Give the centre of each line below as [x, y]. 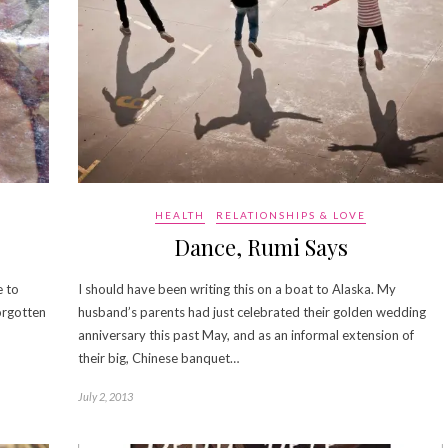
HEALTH [180, 214]
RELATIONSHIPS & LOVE [291, 214]
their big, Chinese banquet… [158, 357]
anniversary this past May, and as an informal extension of [246, 334]
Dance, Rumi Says [260, 246]
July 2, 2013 [105, 396]
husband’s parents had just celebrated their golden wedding [252, 311]
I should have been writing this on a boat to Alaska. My [237, 288]
